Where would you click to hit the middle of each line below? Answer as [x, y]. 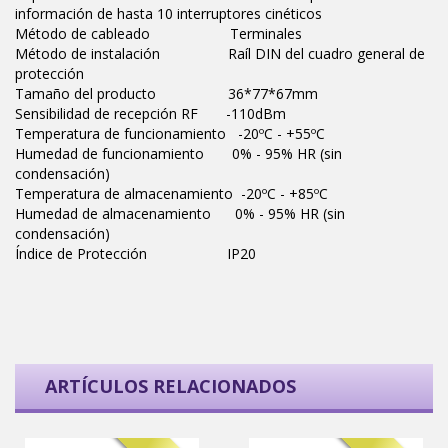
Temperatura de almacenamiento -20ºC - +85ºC [171, 194]
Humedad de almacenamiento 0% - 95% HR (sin [180, 214]
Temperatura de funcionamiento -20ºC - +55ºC [170, 134]
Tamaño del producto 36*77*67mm [166, 94]
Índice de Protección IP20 [135, 254]
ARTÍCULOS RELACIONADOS [170, 386]
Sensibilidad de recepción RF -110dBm [150, 114]
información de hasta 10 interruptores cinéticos [168, 14]
